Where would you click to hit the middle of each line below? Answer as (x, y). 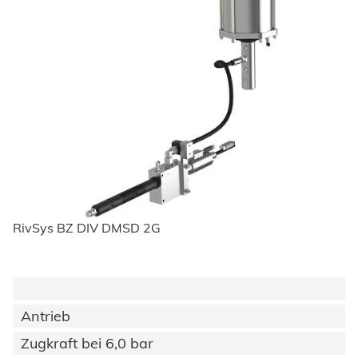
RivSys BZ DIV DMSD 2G (87, 228)
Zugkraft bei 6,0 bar (87, 344)
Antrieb (46, 316)
